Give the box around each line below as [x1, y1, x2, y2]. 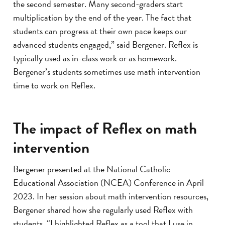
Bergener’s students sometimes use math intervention [13, 65, 200, 79]
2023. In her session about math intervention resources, [13, 189, 208, 203]
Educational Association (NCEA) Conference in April [13, 175, 204, 189]
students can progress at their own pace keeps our [13, 24, 187, 38]
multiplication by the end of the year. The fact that [13, 11, 191, 25]
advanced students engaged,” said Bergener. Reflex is [13, 38, 198, 52]
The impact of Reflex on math [13, 117, 197, 141]
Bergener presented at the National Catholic [13, 162, 170, 176]
